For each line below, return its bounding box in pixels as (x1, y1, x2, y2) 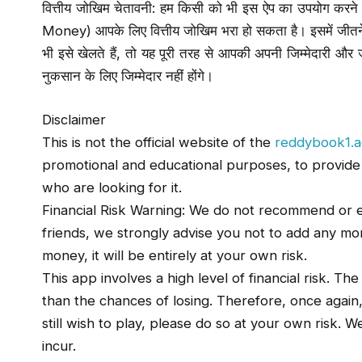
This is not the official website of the (42, 133, 275, 150)
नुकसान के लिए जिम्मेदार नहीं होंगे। (42, 68, 213, 85)
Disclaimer (42, 111, 106, 128)
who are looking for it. (42, 179, 182, 196)
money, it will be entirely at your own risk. (42, 246, 307, 263)
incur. (42, 337, 76, 354)
